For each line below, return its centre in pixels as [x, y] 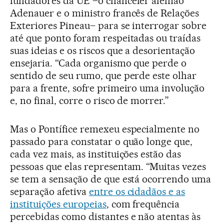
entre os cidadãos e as [137, 191]
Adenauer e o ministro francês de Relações [105, 13]
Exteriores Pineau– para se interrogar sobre [108, 25]
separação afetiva [49, 191]
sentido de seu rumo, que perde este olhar [103, 75]
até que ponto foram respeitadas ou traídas [105, 38]
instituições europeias [58, 204]
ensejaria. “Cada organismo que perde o [98, 63]
